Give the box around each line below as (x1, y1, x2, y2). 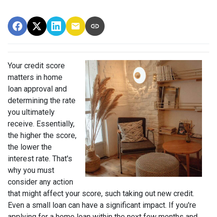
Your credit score (8, 61, 65, 70)
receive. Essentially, (8, 119, 75, 128)
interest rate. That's (8, 154, 72, 163)
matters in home (8, 73, 62, 82)
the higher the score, (8, 131, 77, 140)
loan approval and (8, 84, 67, 93)
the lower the (8, 142, 52, 152)
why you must (8, 166, 54, 175)
